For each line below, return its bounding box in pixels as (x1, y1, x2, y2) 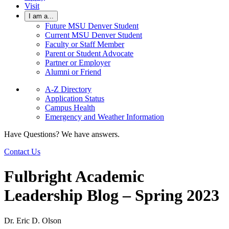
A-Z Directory (45, 85, 91, 94)
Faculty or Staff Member (45, 40, 124, 49)
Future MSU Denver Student (45, 21, 139, 30)
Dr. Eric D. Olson (4, 216, 61, 225)
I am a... (29, 12, 54, 20)
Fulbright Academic (4, 167, 144, 186)
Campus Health (45, 103, 95, 112)
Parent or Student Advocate (45, 49, 133, 58)
